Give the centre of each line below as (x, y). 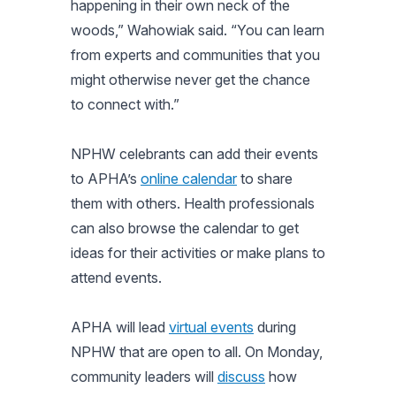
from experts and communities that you (195, 54)
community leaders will (144, 376)
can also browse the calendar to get (185, 228)
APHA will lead (120, 327)
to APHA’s (106, 178)
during (275, 327)
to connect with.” (125, 104)
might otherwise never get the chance (190, 79)
